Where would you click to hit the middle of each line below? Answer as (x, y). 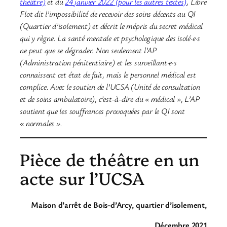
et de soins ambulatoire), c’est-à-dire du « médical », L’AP (110, 99)
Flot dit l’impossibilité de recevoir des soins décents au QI (108, 13)
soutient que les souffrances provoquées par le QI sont (102, 111)
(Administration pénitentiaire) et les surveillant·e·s (98, 62)
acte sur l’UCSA (82, 178)
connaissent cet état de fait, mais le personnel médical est (108, 74)
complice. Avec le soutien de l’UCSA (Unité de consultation (110, 86)
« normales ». (41, 123)
